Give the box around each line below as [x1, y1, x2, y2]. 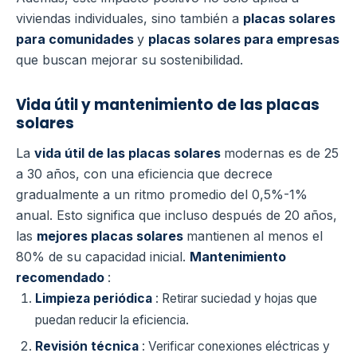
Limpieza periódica [35, 290, 155, 306]
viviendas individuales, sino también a [16, 10, 243, 26]
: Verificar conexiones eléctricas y [142, 339, 330, 355]
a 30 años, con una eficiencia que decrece [16, 165, 273, 182]
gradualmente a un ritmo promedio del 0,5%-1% [16, 186, 308, 202]
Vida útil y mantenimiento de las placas [16, 94, 320, 115]
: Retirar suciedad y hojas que [155, 290, 317, 306]
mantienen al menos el [186, 227, 323, 244]
